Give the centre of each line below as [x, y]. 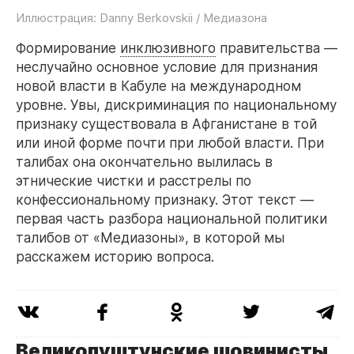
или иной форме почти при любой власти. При [170, 143]
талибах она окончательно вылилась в [144, 162]
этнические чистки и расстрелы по [134, 181]
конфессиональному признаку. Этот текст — [165, 200]
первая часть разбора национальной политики [171, 219]
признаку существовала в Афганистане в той [166, 124]
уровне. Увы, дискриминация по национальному [176, 105]
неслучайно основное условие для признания [167, 67]
